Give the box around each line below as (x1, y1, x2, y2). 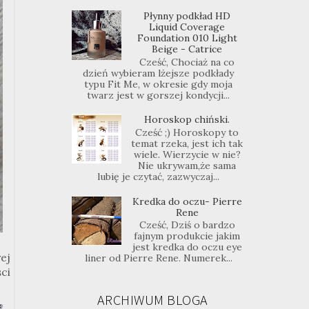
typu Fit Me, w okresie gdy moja (84, 77, 233, 90)
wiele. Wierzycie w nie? (133, 148, 241, 161)
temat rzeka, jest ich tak (131, 137, 243, 150)
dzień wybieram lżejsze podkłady (83, 66, 235, 79)
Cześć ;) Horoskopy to (135, 126, 239, 139)
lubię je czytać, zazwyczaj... (97, 170, 220, 183)
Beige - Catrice (152, 42, 223, 55)
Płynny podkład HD (143, 9, 231, 22)
